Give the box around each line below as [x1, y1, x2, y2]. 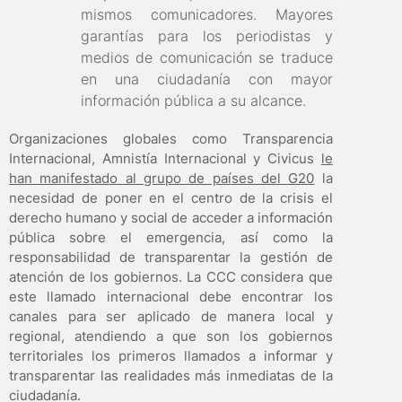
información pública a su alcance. [81, 92, 306, 110]
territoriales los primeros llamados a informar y [9, 347, 333, 365]
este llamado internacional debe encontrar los [9, 288, 333, 306]
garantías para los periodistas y [81, 27, 333, 46]
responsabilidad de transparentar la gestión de [9, 249, 333, 267]
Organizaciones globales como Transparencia [9, 130, 333, 148]
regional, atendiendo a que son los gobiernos [9, 328, 333, 345]
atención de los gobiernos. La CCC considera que [9, 268, 333, 286]
